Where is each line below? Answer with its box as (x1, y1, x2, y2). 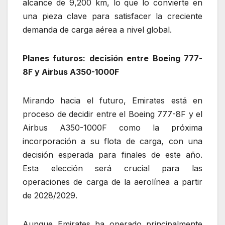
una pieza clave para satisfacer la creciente (23, 11, 202, 21)
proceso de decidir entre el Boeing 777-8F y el (23, 108, 202, 119)
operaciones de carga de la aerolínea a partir (23, 176, 202, 187)
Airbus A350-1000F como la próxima (23, 122, 202, 133)
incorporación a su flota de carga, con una (23, 136, 202, 146)
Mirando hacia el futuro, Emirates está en (23, 95, 202, 105)
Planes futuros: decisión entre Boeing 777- (23, 53, 202, 63)
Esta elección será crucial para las (23, 163, 202, 173)
